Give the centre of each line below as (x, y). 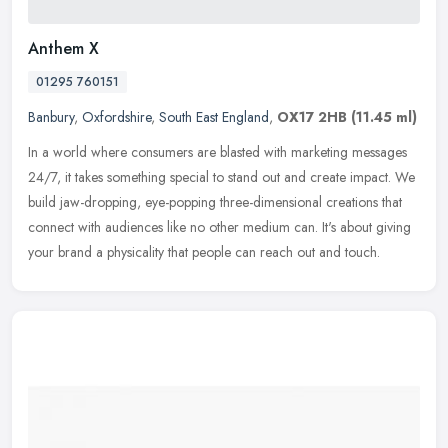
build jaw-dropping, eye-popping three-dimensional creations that (215, 202)
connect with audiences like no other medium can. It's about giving (219, 227)
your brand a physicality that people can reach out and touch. (204, 252)
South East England (214, 117)
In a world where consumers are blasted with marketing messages (217, 152)
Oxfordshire (116, 117)
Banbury (51, 117)
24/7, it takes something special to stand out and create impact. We (221, 177)
